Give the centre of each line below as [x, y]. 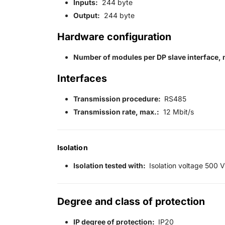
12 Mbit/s [177, 112]
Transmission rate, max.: [116, 112]
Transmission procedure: [118, 99]
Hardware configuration [114, 37]
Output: [87, 16]
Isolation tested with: [110, 166]
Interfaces [82, 79]
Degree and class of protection [131, 202]
